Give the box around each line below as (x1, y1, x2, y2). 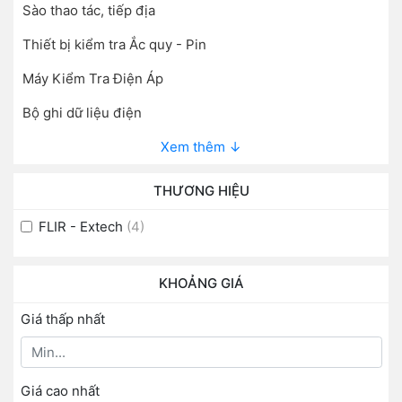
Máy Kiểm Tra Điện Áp (22, 69, 163, 87)
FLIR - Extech (39, 217, 123, 235)
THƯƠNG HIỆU (153, 181, 249, 199)
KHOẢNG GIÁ (158, 275, 244, 293)
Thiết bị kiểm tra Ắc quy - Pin (22, 35, 206, 53)
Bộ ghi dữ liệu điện (22, 103, 142, 121)
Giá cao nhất (20, 382, 100, 400)
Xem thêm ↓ (161, 137, 241, 155)
